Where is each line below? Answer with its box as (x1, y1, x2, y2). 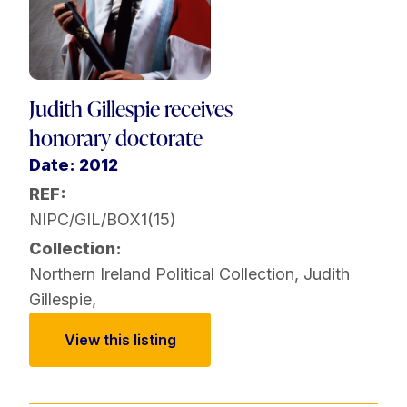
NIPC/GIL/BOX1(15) (29, 210, 176, 230)
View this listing (64, 331, 176, 350)
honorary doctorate (29, 123, 203, 154)
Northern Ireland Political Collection (29, 264, 294, 284)
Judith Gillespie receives (29, 94, 233, 124)
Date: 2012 (29, 155, 118, 175)
